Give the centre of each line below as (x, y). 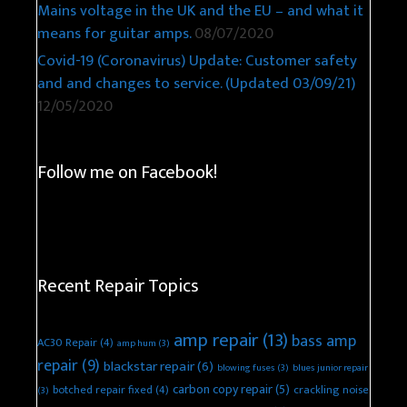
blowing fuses (246, 368)
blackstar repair (149, 367)
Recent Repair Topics (118, 287)
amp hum (137, 344)
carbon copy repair (223, 390)
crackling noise (331, 391)
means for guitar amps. (114, 34)
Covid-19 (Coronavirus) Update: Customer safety (197, 61)
